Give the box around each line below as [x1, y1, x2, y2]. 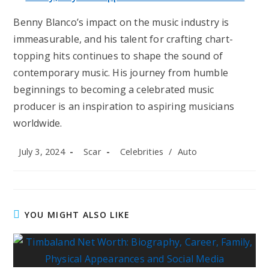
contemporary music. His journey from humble [13, 66, 229, 80]
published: [13, 156, 53, 168]
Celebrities [120, 146, 164, 158]
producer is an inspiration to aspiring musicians [13, 100, 235, 113]
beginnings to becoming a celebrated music [13, 83, 214, 97]
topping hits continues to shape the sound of [13, 49, 223, 63]
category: [114, 156, 151, 168]
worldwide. [13, 116, 62, 130]
